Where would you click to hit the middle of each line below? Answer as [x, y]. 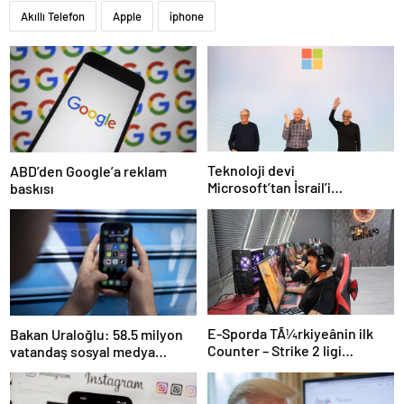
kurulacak [238, 367]
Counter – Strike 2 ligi [275, 350]
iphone [187, 16]
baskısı [32, 188]
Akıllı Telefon [53, 16]
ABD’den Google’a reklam [88, 170]
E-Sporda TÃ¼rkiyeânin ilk [290, 333]
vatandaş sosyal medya [83, 351]
